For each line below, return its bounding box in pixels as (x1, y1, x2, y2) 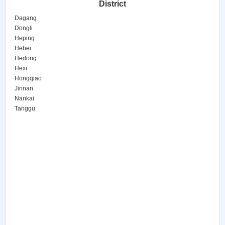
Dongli (15, 25, 33, 32)
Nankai (15, 95, 34, 102)
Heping (15, 35, 35, 42)
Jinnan (15, 85, 33, 92)
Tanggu (15, 105, 35, 112)
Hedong (15, 55, 37, 62)
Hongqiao (15, 75, 42, 82)
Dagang (15, 15, 37, 22)
